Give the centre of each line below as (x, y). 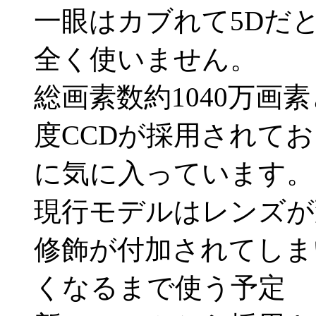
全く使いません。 (146, 59)
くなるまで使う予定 (160, 287)
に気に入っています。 (174, 173)
